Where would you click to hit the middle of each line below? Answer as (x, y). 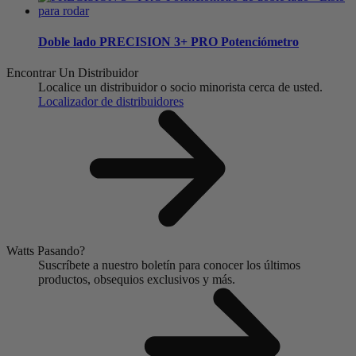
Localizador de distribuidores (111, 102)
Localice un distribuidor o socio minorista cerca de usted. (180, 87)
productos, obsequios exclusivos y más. (137, 280)
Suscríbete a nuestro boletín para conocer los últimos (169, 265)
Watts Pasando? (46, 251)
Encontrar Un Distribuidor (72, 73)
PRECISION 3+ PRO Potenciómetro (197, 41)
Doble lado (67, 41)
